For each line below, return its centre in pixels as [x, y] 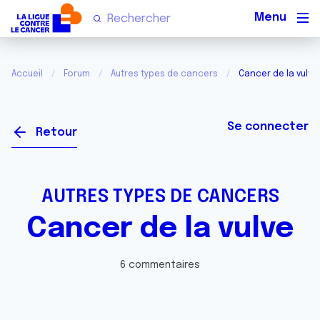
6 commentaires [160, 265]
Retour [56, 132]
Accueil [27, 74]
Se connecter [268, 127]
